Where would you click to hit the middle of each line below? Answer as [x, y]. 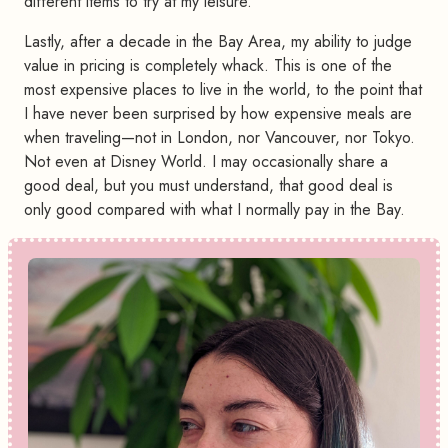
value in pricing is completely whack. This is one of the [208, 66]
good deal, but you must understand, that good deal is [208, 186]
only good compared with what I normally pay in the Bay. [214, 210]
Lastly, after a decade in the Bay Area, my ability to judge [218, 42]
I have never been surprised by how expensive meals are [218, 114]
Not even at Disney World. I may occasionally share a [206, 162]
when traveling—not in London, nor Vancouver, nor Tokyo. [219, 138]
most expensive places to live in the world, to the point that [223, 90]
